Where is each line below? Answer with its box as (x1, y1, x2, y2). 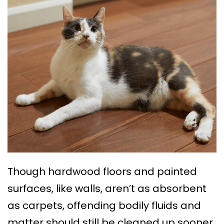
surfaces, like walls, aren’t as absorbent (7, 181, 206, 196)
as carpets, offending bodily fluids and (7, 198, 201, 213)
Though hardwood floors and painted (7, 164, 197, 179)
